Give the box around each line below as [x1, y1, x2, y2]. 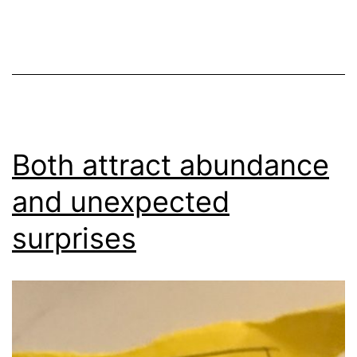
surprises [12, 220, 136, 256]
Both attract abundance [12, 147, 329, 182]
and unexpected [12, 183, 229, 219]
